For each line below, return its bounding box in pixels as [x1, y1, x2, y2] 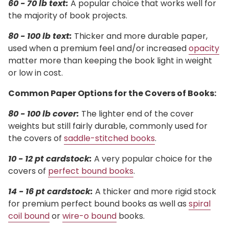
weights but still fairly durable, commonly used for [8, 120, 208, 132]
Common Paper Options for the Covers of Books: [8, 87, 216, 100]
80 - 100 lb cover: [8, 108, 79, 120]
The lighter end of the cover [79, 108, 194, 120]
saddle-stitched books [64, 132, 155, 145]
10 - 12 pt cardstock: [8, 153, 92, 165]
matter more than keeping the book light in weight [8, 55, 212, 67]
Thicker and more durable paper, [72, 30, 208, 42]
